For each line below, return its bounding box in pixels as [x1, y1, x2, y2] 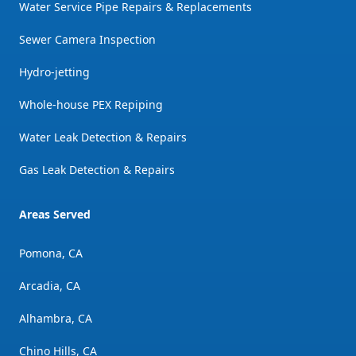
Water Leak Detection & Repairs [19, 129, 187, 145]
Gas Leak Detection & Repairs [19, 161, 175, 177]
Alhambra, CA [19, 310, 92, 326]
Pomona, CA [19, 245, 83, 261]
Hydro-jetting [19, 64, 90, 79]
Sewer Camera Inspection [19, 31, 156, 47]
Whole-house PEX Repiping [19, 96, 163, 112]
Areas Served [19, 206, 91, 222]
